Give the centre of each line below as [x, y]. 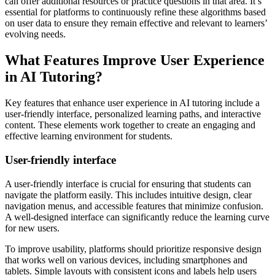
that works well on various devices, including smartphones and [126, 260]
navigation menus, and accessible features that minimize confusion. [134, 206]
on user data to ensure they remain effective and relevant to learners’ [136, 23]
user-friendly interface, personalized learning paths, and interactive [133, 114]
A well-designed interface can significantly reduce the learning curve [137, 217]
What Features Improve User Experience [135, 60]
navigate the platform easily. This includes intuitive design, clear [128, 195]
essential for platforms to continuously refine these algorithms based [135, 12]
